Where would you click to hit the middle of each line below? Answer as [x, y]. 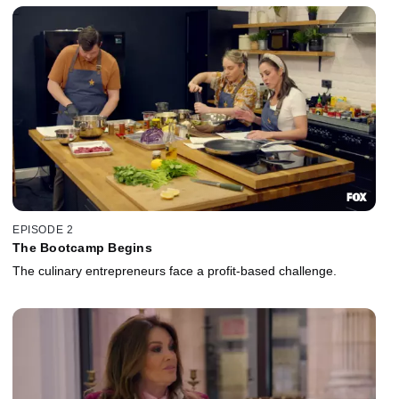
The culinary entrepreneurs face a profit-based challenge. [175, 271]
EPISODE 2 [43, 230]
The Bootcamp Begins [82, 248]
